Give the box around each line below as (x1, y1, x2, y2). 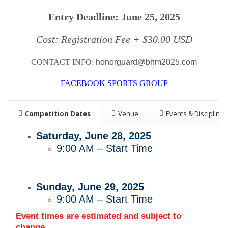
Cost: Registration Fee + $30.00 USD (36, 33, 192, 45)
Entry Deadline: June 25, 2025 (48, 11, 180, 22)
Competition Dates (25, 108, 91, 118)
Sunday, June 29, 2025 (36, 181, 144, 193)
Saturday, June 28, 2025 (36, 130, 151, 142)
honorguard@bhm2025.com (94, 57, 197, 66)
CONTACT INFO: (31, 57, 94, 66)
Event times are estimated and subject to (16, 211, 181, 221)
